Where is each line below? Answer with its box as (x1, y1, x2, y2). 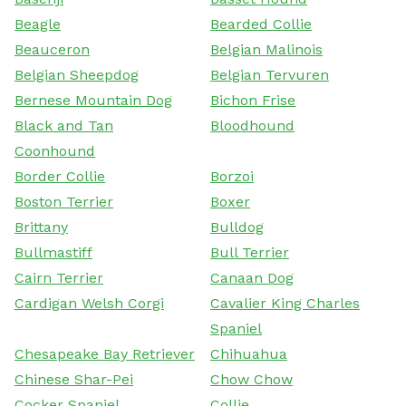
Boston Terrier (14, 192, 113, 210)
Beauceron (14, 40, 90, 58)
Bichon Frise (210, 91, 295, 109)
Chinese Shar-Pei (14, 370, 133, 388)
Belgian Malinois (210, 40, 323, 58)
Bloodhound (210, 116, 295, 134)
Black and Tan (14, 116, 113, 134)
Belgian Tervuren (210, 65, 329, 83)
